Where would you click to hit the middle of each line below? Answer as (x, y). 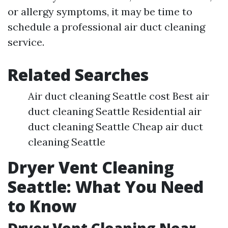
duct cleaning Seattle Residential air (115, 111)
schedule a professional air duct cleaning (106, 27)
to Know (42, 206)
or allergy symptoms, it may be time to (100, 12)
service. (26, 42)
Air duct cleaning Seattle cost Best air (119, 96)
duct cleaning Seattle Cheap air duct (116, 127)
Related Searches (78, 75)
